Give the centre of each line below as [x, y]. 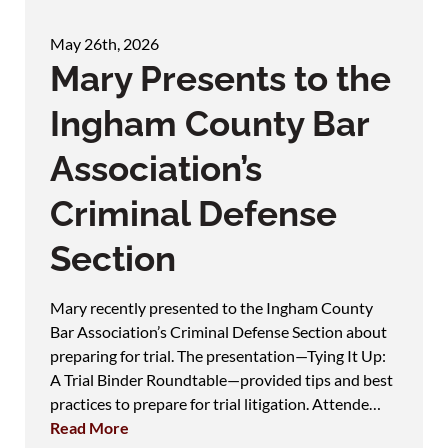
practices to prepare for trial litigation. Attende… [215, 403]
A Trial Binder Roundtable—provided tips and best [221, 379]
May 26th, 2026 [104, 43]
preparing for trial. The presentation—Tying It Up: [218, 355]
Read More [89, 427]
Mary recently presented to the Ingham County [211, 307]
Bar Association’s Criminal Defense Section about [218, 331]
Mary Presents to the [220, 78]
